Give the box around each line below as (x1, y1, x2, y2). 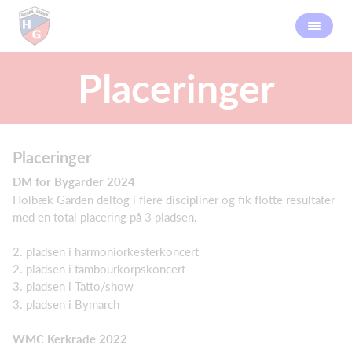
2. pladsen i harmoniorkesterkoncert (13, 244, 199, 258)
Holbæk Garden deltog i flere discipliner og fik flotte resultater (13, 192, 335, 207)
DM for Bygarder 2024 (13, 174, 135, 189)
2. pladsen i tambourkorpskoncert (13, 261, 185, 276)
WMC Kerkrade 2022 (13, 331, 127, 346)
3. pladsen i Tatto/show (13, 279, 134, 293)
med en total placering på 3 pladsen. (13, 209, 197, 224)
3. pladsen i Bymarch (13, 296, 119, 311)
